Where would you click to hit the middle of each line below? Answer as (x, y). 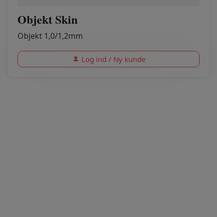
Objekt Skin (47, 19)
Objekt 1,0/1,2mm (50, 36)
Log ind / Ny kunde (113, 59)
